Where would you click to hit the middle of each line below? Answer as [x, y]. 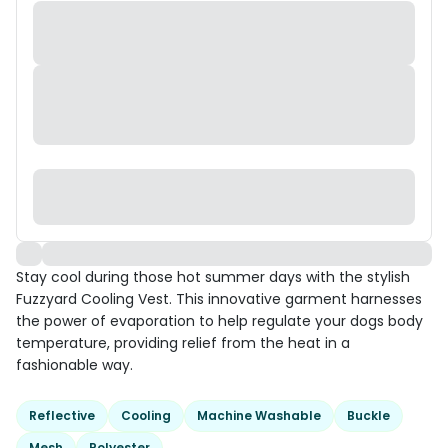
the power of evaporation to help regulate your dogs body [219, 321]
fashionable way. [74, 365]
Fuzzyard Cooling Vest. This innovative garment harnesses [219, 299]
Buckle [368, 415]
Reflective [62, 415]
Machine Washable [259, 415]
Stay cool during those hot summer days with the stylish [213, 277]
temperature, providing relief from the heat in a [183, 343]
